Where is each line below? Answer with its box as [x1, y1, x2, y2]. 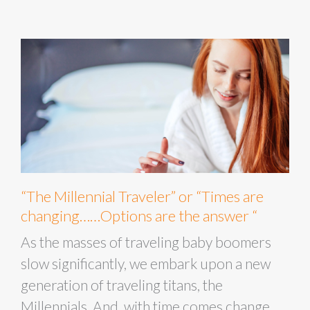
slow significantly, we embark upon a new [21, 255, 271, 272]
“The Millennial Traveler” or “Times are [21, 187, 264, 206]
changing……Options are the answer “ [21, 206, 257, 225]
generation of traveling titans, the [21, 276, 223, 293]
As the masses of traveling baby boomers [21, 233, 271, 250]
